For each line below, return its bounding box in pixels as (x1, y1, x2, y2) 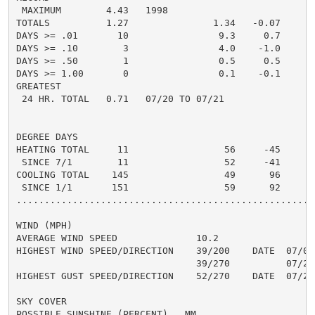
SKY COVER (15, 295, 67, 307)
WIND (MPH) (15, 219, 72, 231)
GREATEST (15, 80, 61, 91)
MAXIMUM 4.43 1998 (15, 4, 168, 15)
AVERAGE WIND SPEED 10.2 (15, 232, 219, 243)
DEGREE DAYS (15, 131, 78, 142)
